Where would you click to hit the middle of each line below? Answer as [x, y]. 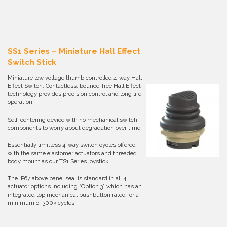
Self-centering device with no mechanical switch [72, 119]
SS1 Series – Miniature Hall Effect [74, 51]
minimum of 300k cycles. [42, 203]
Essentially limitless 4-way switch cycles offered [72, 145]
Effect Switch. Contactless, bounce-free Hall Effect [74, 86]
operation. [21, 102]
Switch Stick [32, 62]
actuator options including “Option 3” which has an [75, 187]
